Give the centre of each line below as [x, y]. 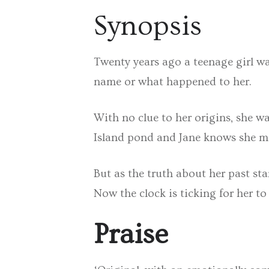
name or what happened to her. [173, 82]
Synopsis [148, 26]
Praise [131, 234]
